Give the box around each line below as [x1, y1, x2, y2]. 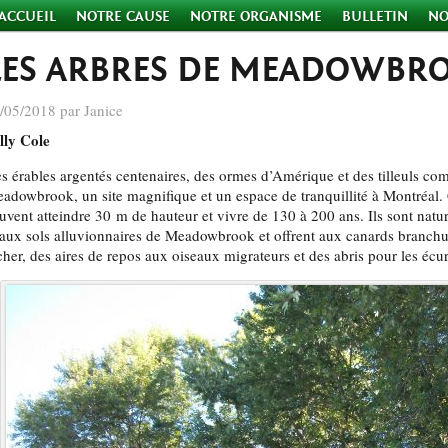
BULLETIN [342, 8, 408, 25]
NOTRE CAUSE [76, 8, 170, 25]
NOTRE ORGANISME [190, 8, 322, 25]
